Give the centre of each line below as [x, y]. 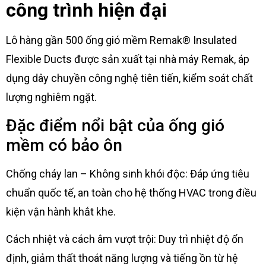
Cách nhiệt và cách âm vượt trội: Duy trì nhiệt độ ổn [125, 239]
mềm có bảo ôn [64, 145]
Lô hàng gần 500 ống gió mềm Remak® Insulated [121, 40]
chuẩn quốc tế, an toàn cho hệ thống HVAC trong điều [131, 192]
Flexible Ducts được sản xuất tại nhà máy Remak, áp [128, 59]
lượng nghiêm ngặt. [51, 97]
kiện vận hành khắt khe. [61, 211]
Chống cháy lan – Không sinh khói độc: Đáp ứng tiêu [128, 173]
